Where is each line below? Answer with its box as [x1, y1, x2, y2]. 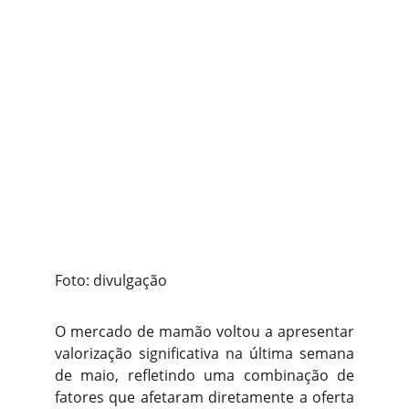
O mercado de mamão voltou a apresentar [55, 321, 354, 341]
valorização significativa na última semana [55, 343, 354, 363]
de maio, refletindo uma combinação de [55, 365, 354, 385]
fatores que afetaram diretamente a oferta [55, 387, 354, 407]
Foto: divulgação [55, 270, 167, 290]
